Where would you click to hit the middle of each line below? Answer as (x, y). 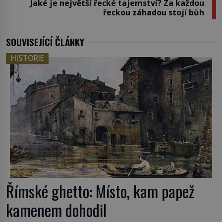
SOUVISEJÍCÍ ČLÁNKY (45, 42)
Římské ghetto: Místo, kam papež (100, 191)
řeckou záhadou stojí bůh (154, 12)
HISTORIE (27, 58)
